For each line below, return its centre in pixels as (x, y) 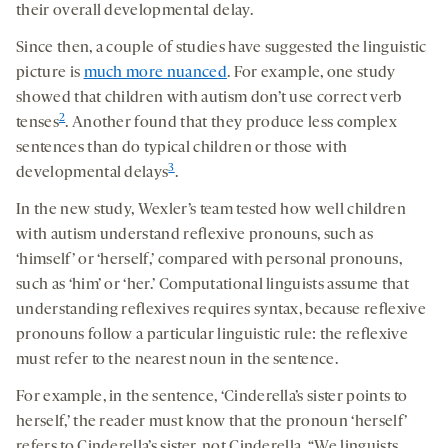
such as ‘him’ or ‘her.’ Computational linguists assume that (212, 285)
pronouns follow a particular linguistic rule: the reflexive (212, 335)
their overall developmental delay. (134, 11)
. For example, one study (311, 73)
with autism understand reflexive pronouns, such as (195, 235)
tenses (37, 123)
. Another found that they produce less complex (231, 123)
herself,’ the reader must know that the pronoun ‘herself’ (212, 422)
